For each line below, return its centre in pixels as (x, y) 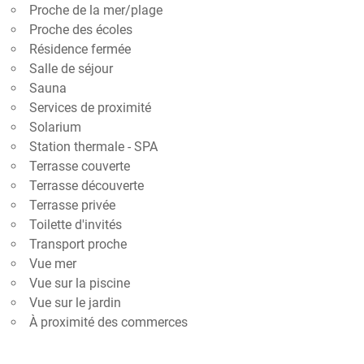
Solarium (55, 127)
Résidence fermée (80, 49)
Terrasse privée (72, 205)
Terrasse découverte (87, 186)
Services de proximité (90, 108)
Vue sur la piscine (80, 283)
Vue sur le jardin (75, 303)
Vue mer (53, 264)
